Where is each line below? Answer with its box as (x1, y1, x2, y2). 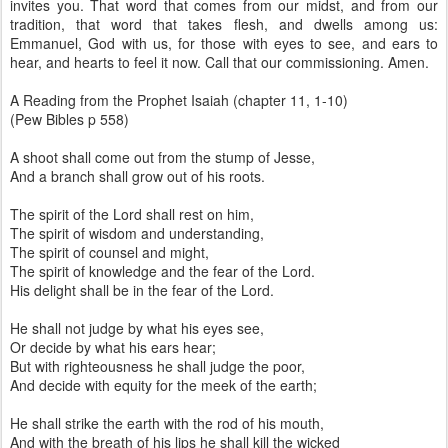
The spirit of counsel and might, (10, 242, 209, 262)
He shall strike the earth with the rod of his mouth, (10, 413, 324, 433)
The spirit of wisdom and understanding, (10, 223, 264, 243)
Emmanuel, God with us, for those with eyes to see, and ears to (10, 33, 438, 53)
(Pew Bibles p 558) (10, 109, 129, 129)
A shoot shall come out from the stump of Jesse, (10, 147, 315, 167)
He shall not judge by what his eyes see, (10, 318, 264, 338)
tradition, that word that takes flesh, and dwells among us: (10, 14, 438, 34)
